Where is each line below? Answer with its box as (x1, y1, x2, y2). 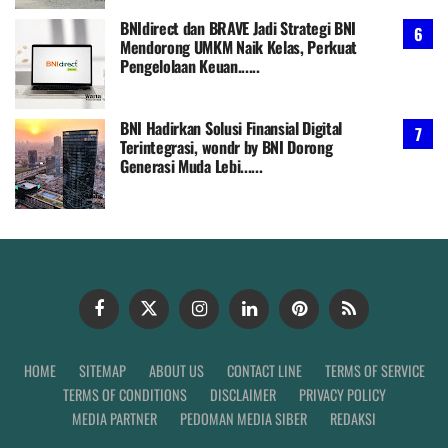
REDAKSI (330, 408, 376, 430)
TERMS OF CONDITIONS (62, 384, 187, 406)
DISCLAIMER (209, 384, 276, 406)
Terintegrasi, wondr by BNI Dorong (120, 135, 333, 160)
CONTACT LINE (226, 360, 302, 382)
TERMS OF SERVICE (324, 360, 425, 382)
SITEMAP (78, 360, 126, 382)
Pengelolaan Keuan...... (120, 54, 260, 79)
